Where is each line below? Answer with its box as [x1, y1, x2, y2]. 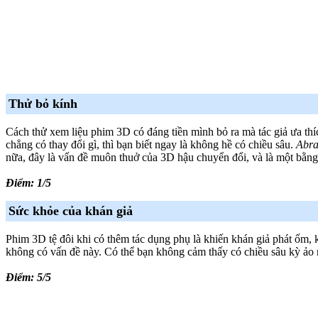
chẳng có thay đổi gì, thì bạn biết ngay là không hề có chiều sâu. [6, 138, 296, 150]
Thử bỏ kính [9, 96, 77, 111]
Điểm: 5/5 [6, 270, 51, 283]
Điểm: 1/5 [6, 176, 51, 189]
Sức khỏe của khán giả [9, 203, 133, 218]
